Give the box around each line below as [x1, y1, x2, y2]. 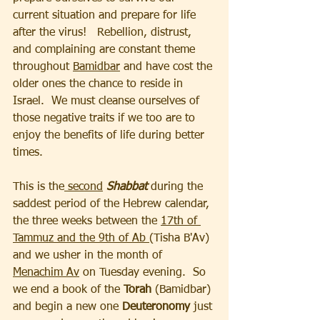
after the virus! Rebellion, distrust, [13, 26, 195, 39]
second [64, 181, 103, 193]
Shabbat [103, 181, 147, 193]
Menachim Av [13, 266, 79, 279]
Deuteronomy [122, 301, 194, 313]
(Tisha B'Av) [149, 232, 213, 244]
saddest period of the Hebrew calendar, [13, 198, 213, 210]
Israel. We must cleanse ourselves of [13, 95, 203, 107]
